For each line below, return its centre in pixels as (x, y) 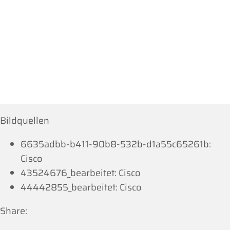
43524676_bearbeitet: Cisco (80, 173)
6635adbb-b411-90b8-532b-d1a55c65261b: (116, 144)
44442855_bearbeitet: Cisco (81, 187)
